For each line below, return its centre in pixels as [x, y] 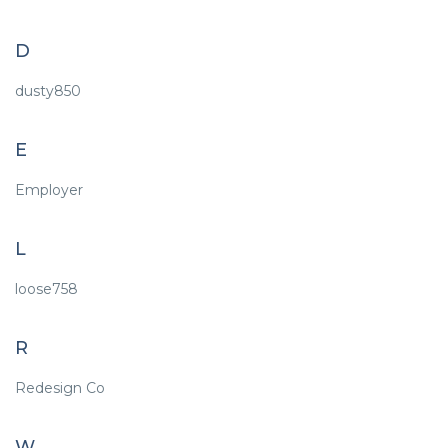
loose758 [46, 289]
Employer [49, 190]
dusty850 [48, 91]
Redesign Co [60, 388]
